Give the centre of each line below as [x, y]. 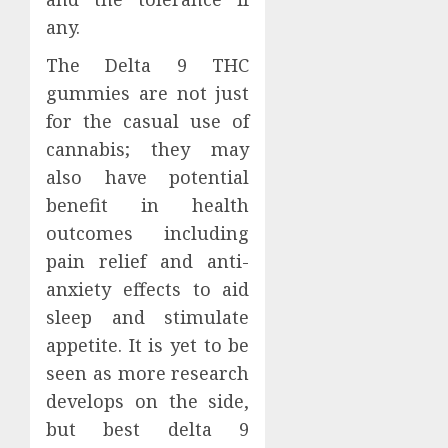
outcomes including [148, 232]
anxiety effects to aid [148, 288]
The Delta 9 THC [148, 64]
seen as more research [148, 372]
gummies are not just [148, 92]
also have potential [148, 176]
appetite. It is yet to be [148, 344]
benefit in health [148, 204]
